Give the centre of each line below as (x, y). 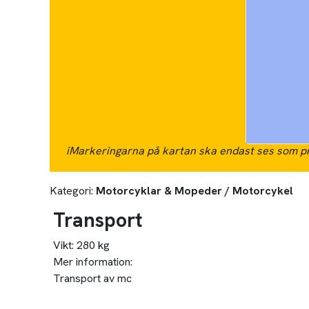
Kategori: (71, 191)
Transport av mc (92, 279)
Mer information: (92, 262)
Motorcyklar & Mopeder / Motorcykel (195, 191)
